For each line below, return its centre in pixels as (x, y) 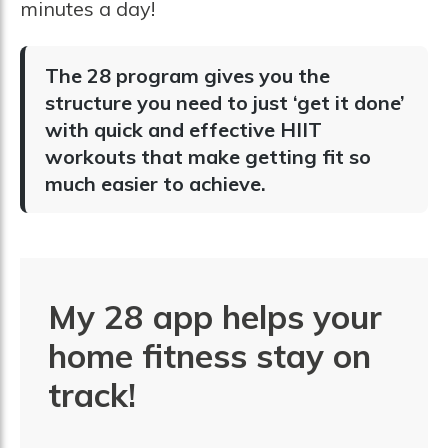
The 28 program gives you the (187, 76)
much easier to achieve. (155, 184)
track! (92, 394)
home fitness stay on (210, 355)
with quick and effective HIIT (183, 130)
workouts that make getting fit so (207, 157)
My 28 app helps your (215, 316)
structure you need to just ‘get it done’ (224, 103)
